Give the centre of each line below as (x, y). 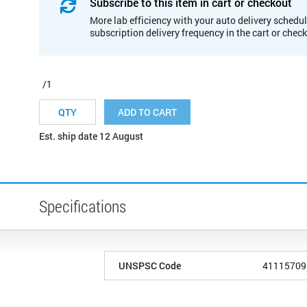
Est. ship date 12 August (91, 136)
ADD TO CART (147, 112)
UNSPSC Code (150, 265)
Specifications (83, 206)
